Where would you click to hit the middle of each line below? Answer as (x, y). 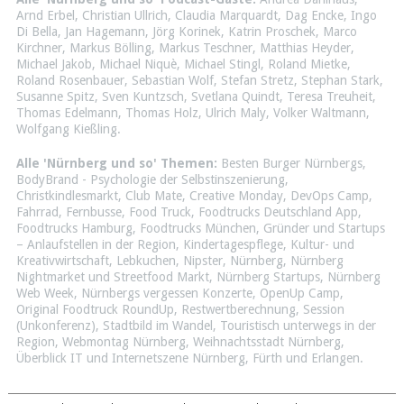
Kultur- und (322, 245)
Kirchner (39, 48)
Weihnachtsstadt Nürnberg (266, 342)
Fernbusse (93, 212)
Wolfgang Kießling (66, 129)
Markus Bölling (110, 48)
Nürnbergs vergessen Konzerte (166, 294)
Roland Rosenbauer (70, 81)
